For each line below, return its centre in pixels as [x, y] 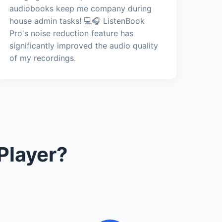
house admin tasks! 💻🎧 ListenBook [77, 21]
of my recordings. [43, 58]
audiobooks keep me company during [81, 8]
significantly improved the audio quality [84, 45]
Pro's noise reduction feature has [72, 33]
